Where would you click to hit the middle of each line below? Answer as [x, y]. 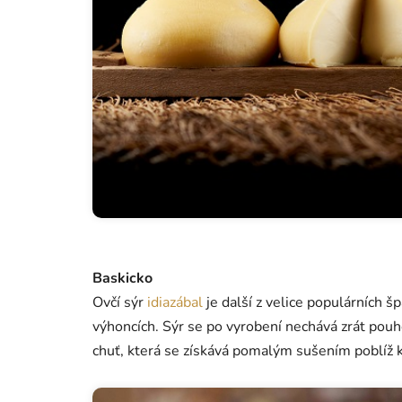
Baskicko [122, 278]
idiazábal [175, 302]
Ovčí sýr [118, 302]
